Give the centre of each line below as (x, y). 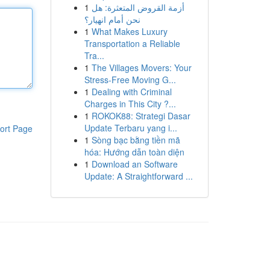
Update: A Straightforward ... (138, 176)
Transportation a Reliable (132, 43)
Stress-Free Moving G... (130, 80)
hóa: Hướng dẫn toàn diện (134, 152)
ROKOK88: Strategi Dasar (141, 116)
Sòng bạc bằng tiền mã (136, 140)
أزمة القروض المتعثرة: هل (138, 7)
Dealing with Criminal (131, 92)
